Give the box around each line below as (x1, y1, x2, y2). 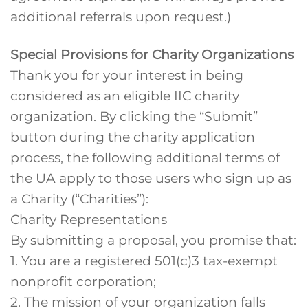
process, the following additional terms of (10, 149, 280, 166)
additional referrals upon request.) (10, 8, 231, 25)
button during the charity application (10, 129, 255, 146)
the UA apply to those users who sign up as (10, 170, 291, 187)
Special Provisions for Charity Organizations (10, 46, 294, 63)
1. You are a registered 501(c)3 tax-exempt (10, 252, 278, 269)
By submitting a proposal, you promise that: (10, 232, 296, 249)
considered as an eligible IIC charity (10, 87, 239, 104)
